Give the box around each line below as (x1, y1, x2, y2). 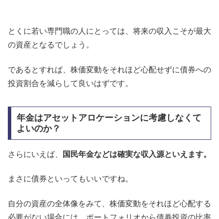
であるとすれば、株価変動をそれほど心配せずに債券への (8, 65, 211, 74)
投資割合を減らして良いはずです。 (8, 79, 133, 88)
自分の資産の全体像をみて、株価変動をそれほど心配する (8, 199, 211, 208)
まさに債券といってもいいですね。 (8, 175, 133, 183)
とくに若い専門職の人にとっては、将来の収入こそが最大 (8, 27, 211, 36)
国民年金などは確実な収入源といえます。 (63, 150, 211, 158)
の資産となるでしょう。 (8, 41, 94, 49)
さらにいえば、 (8, 150, 63, 158)
